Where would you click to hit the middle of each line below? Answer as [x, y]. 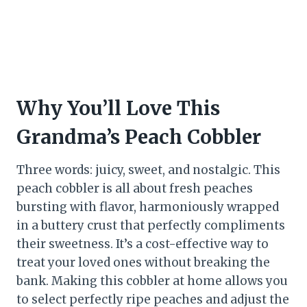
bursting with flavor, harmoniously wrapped [148, 207]
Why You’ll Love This [118, 109]
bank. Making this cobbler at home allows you [152, 281]
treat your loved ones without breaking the [143, 263]
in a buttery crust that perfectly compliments [151, 226]
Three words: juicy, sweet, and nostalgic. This [148, 170]
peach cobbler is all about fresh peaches [135, 189]
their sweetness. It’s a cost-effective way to [143, 244]
